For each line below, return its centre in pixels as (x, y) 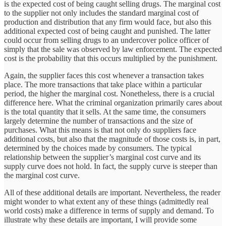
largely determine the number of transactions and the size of (98, 121)
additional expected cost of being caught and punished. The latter (107, 31)
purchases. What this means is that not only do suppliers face (100, 130)
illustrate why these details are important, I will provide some (100, 220)
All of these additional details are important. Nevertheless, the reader (112, 193)
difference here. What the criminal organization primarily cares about (113, 103)
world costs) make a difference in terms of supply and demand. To (109, 211)
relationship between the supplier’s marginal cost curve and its (102, 157)
